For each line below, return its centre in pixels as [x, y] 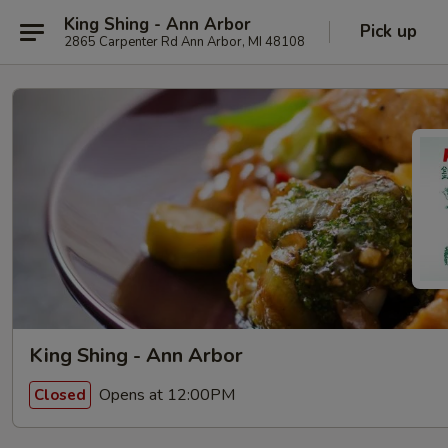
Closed [60, 394]
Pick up [388, 31]
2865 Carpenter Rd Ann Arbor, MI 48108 [184, 41]
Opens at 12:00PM [165, 394]
